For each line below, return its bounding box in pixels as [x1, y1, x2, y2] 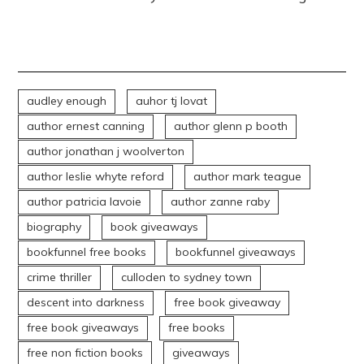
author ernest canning [27, 119, 145, 134]
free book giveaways [27, 320, 140, 336]
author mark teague [193, 169, 302, 184]
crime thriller [27, 270, 93, 285]
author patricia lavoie [27, 194, 142, 210]
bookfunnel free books [27, 245, 147, 260]
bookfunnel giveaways [175, 245, 297, 260]
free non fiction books [27, 345, 144, 361]
